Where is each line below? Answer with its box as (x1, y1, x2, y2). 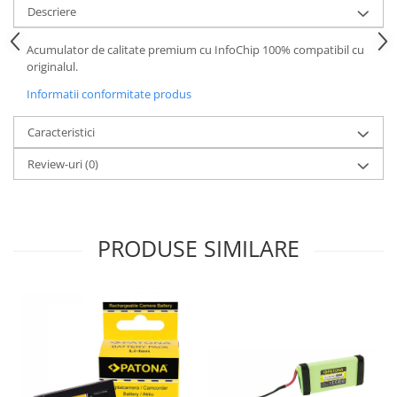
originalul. (27, 58, 78, 75)
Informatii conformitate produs (27, 86, 191, 103)
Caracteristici (27, 124, 95, 141)
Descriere (27, 4, 76, 20)
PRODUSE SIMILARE (97, 233, 300, 264)
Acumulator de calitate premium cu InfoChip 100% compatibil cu (27, 42, 364, 58)
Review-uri (27, 156, 85, 173)
